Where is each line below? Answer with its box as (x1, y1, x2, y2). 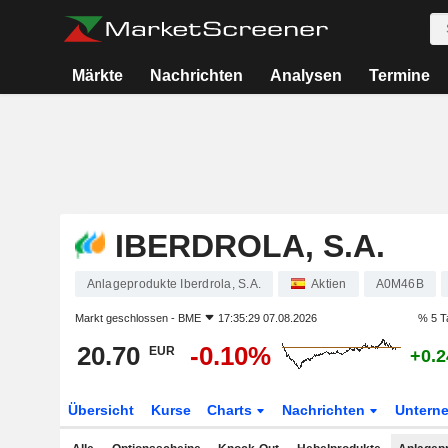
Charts (207, 402, 257, 418)
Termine (368, 67, 430, 84)
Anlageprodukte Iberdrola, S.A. (86, 277, 261, 291)
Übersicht (67, 402, 134, 418)
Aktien (311, 277, 347, 291)
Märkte (72, 67, 124, 84)
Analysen (270, 67, 343, 84)
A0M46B (375, 277, 424, 291)
